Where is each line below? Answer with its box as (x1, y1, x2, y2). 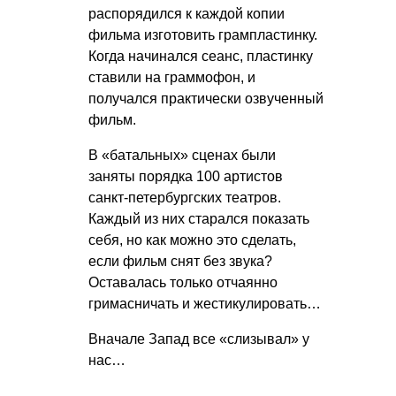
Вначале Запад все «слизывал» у (88, 331, 309, 346)
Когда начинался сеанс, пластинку (88, 48, 313, 64)
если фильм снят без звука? (88, 253, 272, 269)
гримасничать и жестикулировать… (88, 295, 321, 311)
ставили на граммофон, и (88, 69, 255, 85)
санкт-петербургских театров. (88, 189, 281, 205)
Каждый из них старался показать (88, 210, 309, 226)
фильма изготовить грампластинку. (88, 27, 317, 42)
